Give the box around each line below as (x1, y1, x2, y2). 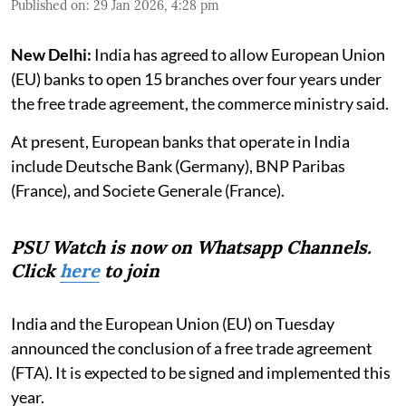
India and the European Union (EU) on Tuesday (11, 313, 334, 333)
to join (100, 258, 159, 282)
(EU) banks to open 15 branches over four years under (11, 68, 382, 89)
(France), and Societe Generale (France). (11, 179, 285, 200)
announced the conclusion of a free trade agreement (11, 337, 372, 358)
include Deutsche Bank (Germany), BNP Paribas (11, 155, 345, 176)
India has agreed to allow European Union (92, 43, 385, 64)
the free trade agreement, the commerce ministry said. (11, 92, 389, 113)
